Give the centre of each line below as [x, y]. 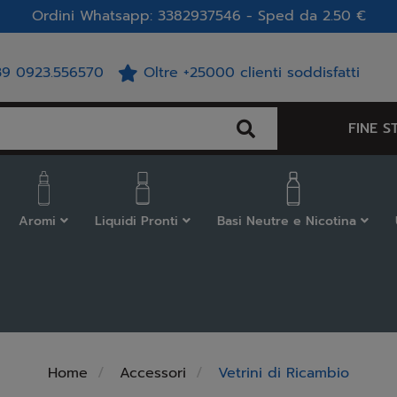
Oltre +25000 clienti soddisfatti [249, 73]
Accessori [153, 373]
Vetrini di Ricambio [284, 373]
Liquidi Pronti [139, 221]
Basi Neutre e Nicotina [289, 221]
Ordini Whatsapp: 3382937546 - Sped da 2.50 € [198, 16]
